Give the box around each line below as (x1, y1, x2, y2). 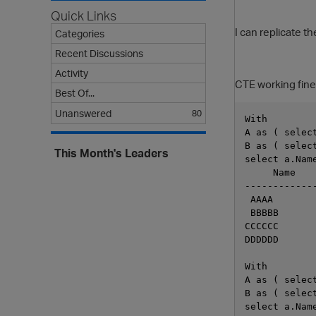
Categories (55, 28, 104, 39)
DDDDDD (245, 234, 279, 245)
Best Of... (55, 87, 95, 99)
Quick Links (51, 8, 116, 23)
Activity (55, 67, 88, 79)
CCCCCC (245, 221, 279, 232)
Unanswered (55, 107, 111, 119)
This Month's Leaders (54, 146, 169, 160)
